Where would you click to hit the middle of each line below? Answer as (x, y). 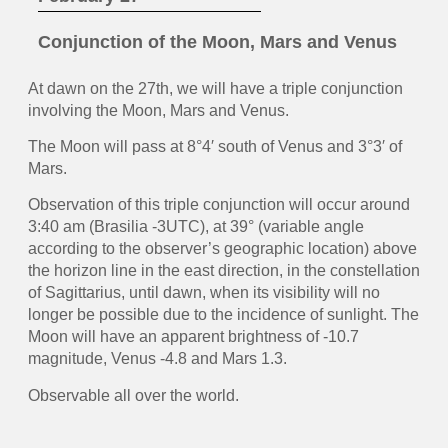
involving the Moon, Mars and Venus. (158, 110)
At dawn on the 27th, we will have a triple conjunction (215, 88)
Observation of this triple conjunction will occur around (218, 205)
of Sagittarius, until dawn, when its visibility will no (203, 293)
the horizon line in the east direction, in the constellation (223, 271)
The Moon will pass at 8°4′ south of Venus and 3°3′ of (214, 147)
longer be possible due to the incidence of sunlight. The (223, 315)
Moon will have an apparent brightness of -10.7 (193, 337)
